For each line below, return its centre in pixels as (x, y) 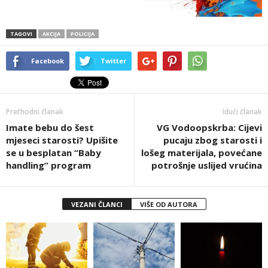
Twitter (113, 60)
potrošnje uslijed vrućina (207, 165)
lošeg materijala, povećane (202, 152)
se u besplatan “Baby (54, 152)
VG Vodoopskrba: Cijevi (209, 127)
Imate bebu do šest (50, 127)
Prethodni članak (35, 111)
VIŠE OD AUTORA (168, 204)
